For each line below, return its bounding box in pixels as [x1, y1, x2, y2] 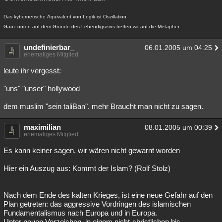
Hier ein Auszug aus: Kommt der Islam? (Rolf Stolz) [3, 164, 170, 172]
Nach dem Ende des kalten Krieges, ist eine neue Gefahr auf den [3, 191, 213, 199]
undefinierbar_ [24, 43, 74, 52]
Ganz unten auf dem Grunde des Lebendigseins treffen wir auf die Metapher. [3, 24, 180, 29]
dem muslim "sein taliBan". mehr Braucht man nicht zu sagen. [3, 102, 203, 111]
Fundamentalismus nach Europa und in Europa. [3, 209, 157, 217]
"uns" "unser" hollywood [3, 84, 80, 93]
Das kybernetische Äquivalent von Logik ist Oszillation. [3, 14, 128, 19]
